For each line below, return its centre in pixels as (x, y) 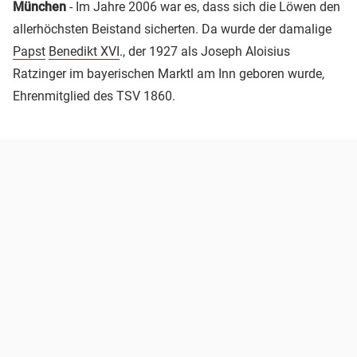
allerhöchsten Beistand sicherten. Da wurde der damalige (172, 29)
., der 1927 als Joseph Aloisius (205, 51)
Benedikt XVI (84, 51)
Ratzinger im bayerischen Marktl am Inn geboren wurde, (169, 73)
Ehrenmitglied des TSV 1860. (94, 96)
